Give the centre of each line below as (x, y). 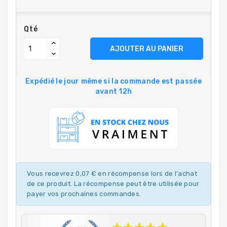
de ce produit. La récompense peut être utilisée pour (113, 184)
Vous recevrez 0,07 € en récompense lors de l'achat (112, 174)
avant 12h (113, 91)
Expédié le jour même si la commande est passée (113, 81)
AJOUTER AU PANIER (146, 49)
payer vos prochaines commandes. (84, 194)
